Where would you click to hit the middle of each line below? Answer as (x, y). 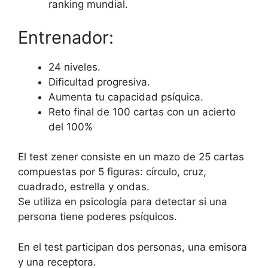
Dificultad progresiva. (99, 82)
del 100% (71, 127)
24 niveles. (74, 67)
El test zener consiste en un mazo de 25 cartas (131, 157)
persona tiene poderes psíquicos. (98, 217)
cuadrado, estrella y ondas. (84, 187)
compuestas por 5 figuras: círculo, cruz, (112, 172)
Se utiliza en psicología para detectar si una (123, 202)
